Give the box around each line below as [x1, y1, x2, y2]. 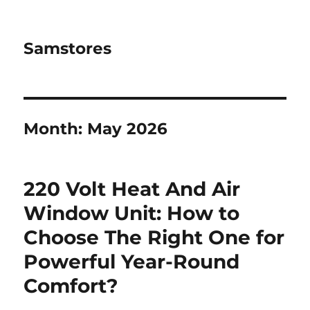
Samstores [24, 39, 112, 58]
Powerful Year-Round [24, 250, 240, 273]
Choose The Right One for [24, 226, 285, 249]
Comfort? [24, 274, 118, 298]
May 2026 [87, 119, 168, 138]
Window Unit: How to [24, 201, 240, 225]
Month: [24, 119, 88, 138]
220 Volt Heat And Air [24, 177, 241, 201]
